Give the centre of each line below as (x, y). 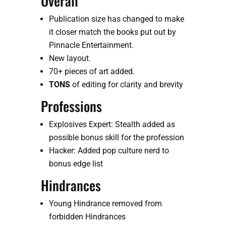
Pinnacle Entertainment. (91, 45)
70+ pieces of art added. (92, 72)
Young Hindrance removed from (105, 204)
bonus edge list (76, 164)
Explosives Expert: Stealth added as (112, 125)
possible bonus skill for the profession (116, 138)
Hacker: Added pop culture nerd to (109, 151)
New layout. (70, 59)
